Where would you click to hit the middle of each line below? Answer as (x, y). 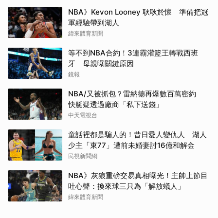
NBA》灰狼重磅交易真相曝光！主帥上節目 (138, 175)
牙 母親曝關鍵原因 (101, 63)
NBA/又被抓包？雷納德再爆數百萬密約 (136, 93)
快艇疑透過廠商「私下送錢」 (116, 104)
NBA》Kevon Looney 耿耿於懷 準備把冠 (138, 12)
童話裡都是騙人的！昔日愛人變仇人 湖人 (137, 134)
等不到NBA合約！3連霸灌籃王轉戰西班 (133, 53)
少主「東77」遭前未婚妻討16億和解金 (131, 145)
